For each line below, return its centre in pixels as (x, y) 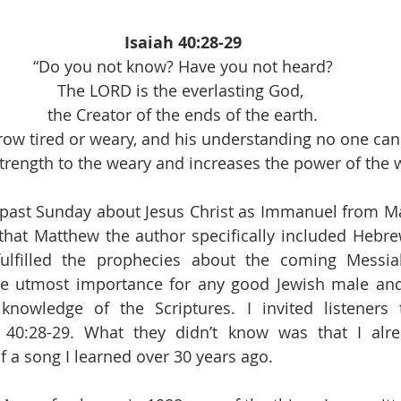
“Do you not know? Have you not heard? (183, 66)
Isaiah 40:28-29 (183, 42)
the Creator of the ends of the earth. (183, 114)
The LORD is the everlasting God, (183, 90)
